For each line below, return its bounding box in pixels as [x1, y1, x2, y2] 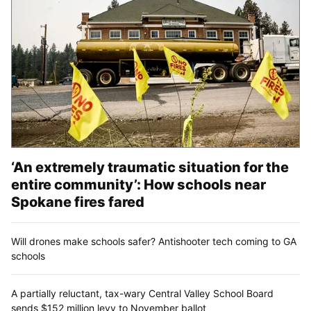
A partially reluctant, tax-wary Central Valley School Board [11, 287, 274, 299]
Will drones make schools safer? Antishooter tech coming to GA [11, 235, 296, 247]
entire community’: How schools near [11, 176, 266, 193]
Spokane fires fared [11, 193, 144, 210]
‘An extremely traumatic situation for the [11, 158, 289, 176]
